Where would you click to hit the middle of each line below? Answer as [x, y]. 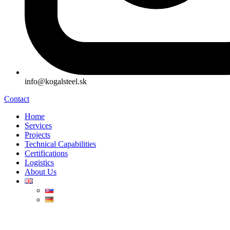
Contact [17, 99]
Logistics [39, 162]
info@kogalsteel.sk [56, 81]
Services [38, 126]
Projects [37, 135]
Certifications [46, 153]
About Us [41, 172]
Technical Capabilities [60, 144]
